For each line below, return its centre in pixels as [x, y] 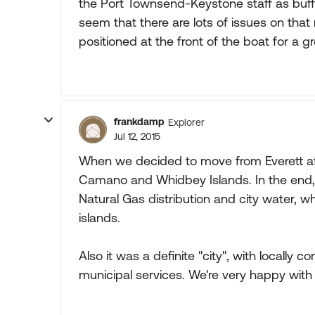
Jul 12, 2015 [137, 136]
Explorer [186, 122]
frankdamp [139, 122]
